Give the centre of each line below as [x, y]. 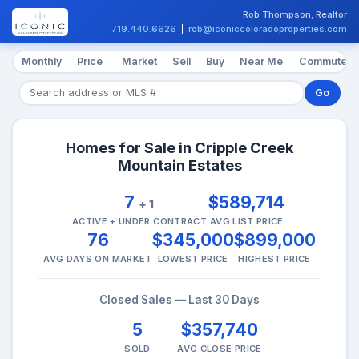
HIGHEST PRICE [274, 258]
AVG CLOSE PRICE [220, 348]
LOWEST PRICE [193, 258]
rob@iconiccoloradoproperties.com [268, 28]
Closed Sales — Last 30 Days [179, 299]
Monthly [41, 62]
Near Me [262, 62]
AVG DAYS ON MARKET [98, 258]
